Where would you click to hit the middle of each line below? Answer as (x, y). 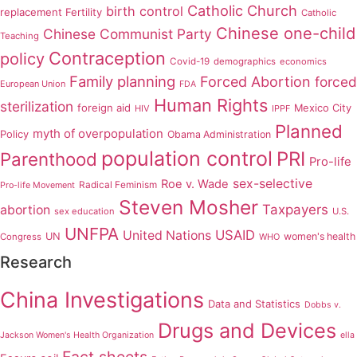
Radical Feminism (118, 185)
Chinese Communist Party (127, 34)
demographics (245, 62)
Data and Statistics (254, 304)
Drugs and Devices (247, 331)
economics (303, 62)
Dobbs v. (323, 305)
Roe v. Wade (195, 184)
